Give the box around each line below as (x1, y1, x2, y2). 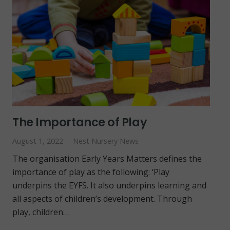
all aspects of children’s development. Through (12, 193, 192, 205)
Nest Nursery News (73, 136, 139, 146)
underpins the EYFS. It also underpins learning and (12, 180, 206, 191)
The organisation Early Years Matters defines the (12, 153, 202, 165)
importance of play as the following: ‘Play (12, 166, 169, 178)
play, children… (12, 206, 69, 218)
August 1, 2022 (12, 136, 63, 146)
